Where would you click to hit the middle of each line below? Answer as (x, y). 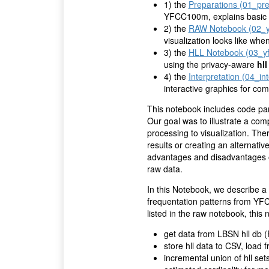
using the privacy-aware (210, 65)
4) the (176, 77)
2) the (176, 29)
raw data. (165, 169)
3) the (176, 53)
